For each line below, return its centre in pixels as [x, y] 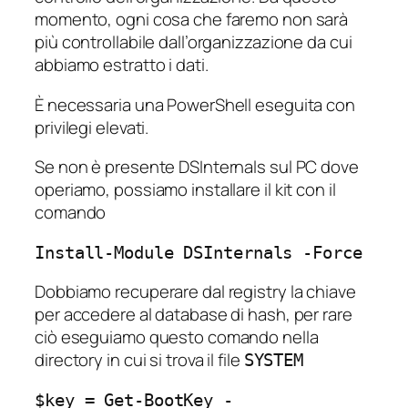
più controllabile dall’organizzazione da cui [194, 42]
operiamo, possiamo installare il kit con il [185, 190]
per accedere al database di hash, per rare [194, 315]
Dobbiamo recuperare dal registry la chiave [195, 292]
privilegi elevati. [92, 127]
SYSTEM [274, 361]
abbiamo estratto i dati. [122, 65]
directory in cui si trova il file [139, 360]
